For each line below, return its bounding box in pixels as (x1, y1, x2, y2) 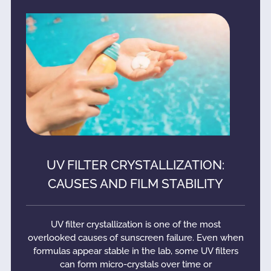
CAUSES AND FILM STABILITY (48, 175, 223, 191)
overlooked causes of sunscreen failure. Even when (27, 232, 244, 243)
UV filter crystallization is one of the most (50, 218, 221, 230)
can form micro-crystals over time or (59, 258, 212, 270)
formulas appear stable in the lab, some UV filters (33, 245, 238, 256)
